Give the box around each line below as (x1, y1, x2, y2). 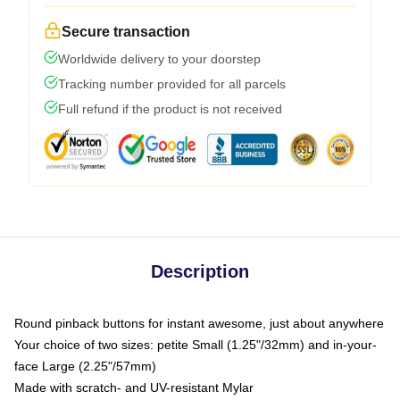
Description (151, 261, 249, 281)
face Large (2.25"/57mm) (14, 358, 156, 373)
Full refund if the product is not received (58, 101, 282, 116)
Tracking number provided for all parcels (58, 76, 286, 91)
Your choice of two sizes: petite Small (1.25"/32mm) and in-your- (14, 337, 377, 352)
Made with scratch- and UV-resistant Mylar (14, 379, 254, 395)
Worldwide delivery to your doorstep (58, 51, 261, 66)
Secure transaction (62, 23, 190, 39)
